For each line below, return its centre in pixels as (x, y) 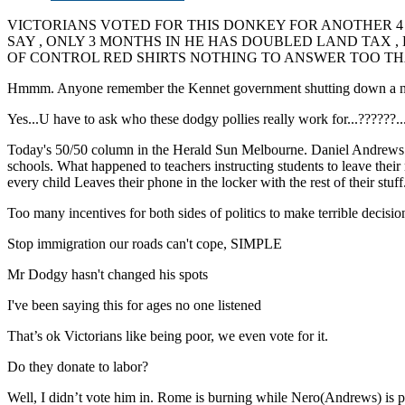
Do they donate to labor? (78, 366)
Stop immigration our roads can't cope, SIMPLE (145, 243)
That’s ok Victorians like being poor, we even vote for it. (168, 335)
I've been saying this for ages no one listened (134, 305)
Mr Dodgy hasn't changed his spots (108, 274)
